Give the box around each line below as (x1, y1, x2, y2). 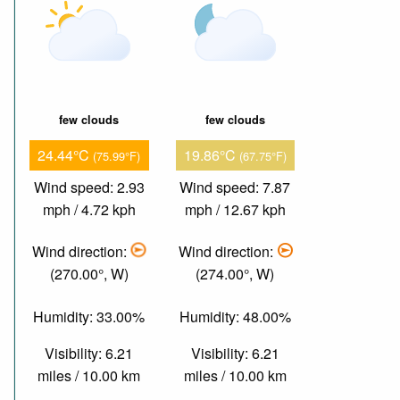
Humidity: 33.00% (33, 305, 146, 327)
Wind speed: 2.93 (33, 176, 145, 197)
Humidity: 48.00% (179, 305, 291, 327)
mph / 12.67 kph (184, 198, 286, 220)
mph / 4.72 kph (42, 198, 136, 220)
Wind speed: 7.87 (179, 176, 291, 197)
